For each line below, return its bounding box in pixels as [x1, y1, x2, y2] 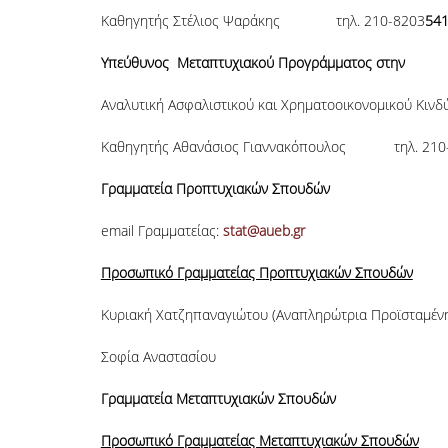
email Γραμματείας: [100, 221, 223, 240]
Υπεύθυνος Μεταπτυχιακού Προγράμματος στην [100, 53, 405, 72]
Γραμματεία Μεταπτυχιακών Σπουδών [100, 389, 336, 408]
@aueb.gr [246, 221, 305, 240]
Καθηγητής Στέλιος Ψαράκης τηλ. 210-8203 [100, 11, 425, 30]
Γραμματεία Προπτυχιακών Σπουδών [100, 179, 330, 198]
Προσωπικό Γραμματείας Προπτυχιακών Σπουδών [100, 263, 413, 282]
